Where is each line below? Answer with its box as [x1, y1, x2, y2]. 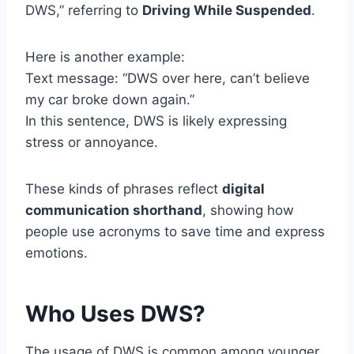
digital [222, 181, 265, 198]
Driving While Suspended [142, 2, 311, 19]
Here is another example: [25, 49, 185, 66]
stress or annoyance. [25, 134, 158, 151]
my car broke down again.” [25, 92, 194, 108]
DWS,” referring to [25, 2, 142, 19]
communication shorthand [25, 202, 202, 219]
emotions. [25, 245, 88, 262]
